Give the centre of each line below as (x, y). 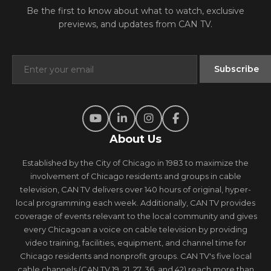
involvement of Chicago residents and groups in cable (135, 176)
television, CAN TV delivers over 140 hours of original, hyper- (135, 189)
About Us (135, 139)
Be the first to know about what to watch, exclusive (135, 11)
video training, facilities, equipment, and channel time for (135, 242)
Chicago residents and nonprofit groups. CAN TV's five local (135, 256)
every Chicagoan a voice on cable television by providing (135, 229)
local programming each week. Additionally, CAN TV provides (135, 202)
